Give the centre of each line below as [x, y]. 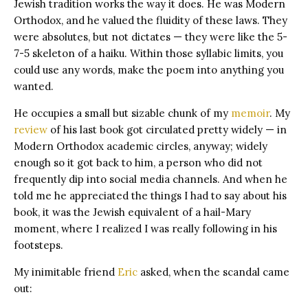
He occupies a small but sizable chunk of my [122, 113]
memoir [250, 113]
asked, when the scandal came [213, 272]
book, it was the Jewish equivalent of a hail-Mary [132, 212]
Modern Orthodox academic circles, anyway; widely [141, 146]
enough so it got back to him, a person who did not [138, 162]
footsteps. [38, 245]
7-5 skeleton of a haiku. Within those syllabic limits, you [148, 53]
